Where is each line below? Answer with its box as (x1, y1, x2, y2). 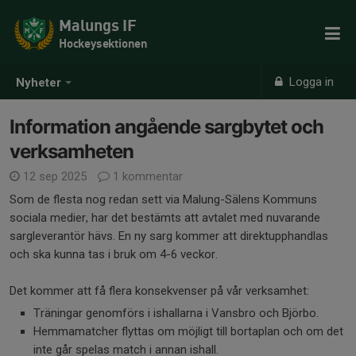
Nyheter (16, 75, 61, 91)
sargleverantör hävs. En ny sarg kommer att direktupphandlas (10, 229, 328, 243)
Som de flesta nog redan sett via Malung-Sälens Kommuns (10, 192, 317, 207)
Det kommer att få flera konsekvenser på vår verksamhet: (10, 284, 309, 298)
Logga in (286, 75, 335, 89)
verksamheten (10, 140, 133, 163)
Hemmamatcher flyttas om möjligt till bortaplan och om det (33, 324, 343, 339)
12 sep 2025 (20, 169, 90, 184)
